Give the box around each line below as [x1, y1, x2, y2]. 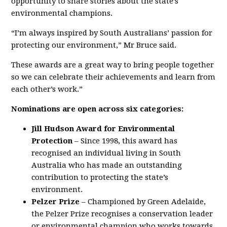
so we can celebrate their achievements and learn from [11, 72, 216, 82]
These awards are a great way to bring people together [11, 60, 214, 69]
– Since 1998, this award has [72, 136, 178, 145]
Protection [31, 136, 73, 145]
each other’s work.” [11, 85, 83, 94]
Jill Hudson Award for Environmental [31, 124, 175, 133]
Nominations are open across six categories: [11, 104, 184, 113]
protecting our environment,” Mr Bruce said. [11, 41, 177, 50]
